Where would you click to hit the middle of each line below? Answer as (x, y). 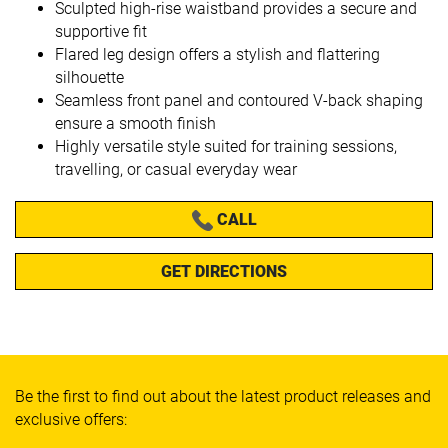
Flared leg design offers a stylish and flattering (217, 54)
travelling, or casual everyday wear (176, 169)
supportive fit (101, 31)
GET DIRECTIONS (224, 271)
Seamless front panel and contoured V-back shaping (239, 100)
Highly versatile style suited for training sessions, (226, 146)
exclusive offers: (71, 419)
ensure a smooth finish (135, 123)
